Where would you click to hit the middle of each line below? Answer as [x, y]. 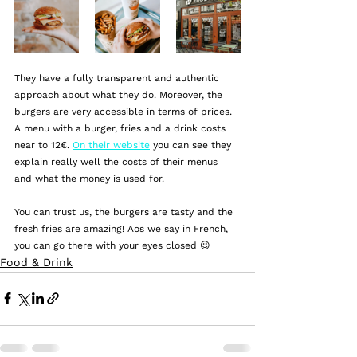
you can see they [192, 145]
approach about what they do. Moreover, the [120, 94]
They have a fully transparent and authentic [118, 78]
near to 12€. [43, 145]
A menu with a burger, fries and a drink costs [122, 128]
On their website [111, 145]
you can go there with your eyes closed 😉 [112, 245]
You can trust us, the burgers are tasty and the [125, 212]
